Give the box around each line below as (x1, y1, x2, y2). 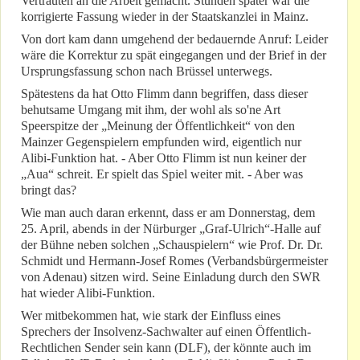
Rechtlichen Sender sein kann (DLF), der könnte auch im (21, 341, 311, 355)
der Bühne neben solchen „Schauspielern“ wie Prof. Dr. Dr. (21, 238, 323, 252)
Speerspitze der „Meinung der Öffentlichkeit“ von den (21, 119, 295, 133)
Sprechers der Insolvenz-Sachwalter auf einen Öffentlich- (21, 325, 311, 339)
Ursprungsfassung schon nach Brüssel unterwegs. (21, 64, 272, 79)
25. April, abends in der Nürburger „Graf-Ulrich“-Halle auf (21, 222, 321, 236)
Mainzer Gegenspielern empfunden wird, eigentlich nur (21, 135, 301, 149)
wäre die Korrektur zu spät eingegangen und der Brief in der (21, 48, 326, 63)
